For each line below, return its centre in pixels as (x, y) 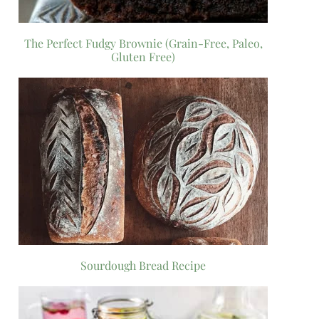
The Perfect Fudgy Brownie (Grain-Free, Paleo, (143, 43)
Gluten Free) (143, 56)
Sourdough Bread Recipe (143, 265)
